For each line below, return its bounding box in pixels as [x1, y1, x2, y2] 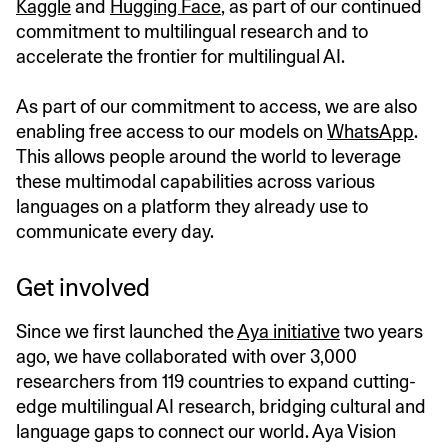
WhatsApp [327, 120, 414, 142]
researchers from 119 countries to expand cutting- [16, 370, 416, 392]
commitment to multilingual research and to [16, 20, 368, 42]
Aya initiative [237, 320, 340, 342]
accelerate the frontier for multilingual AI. [16, 45, 345, 67]
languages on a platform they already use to [16, 195, 368, 217]
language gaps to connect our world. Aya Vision [16, 420, 396, 442]
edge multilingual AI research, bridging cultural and [16, 395, 426, 417]
